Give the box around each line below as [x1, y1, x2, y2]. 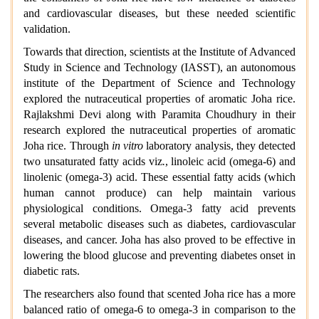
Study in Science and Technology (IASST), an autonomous [23, 61, 296, 74]
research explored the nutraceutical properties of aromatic [23, 124, 296, 137]
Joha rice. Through [23, 140, 112, 152]
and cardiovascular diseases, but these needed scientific [23, 7, 296, 20]
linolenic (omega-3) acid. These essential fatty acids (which [23, 171, 296, 184]
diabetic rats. [23, 265, 80, 278]
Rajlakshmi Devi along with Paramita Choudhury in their [23, 108, 296, 121]
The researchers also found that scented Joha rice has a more [23, 288, 296, 300]
